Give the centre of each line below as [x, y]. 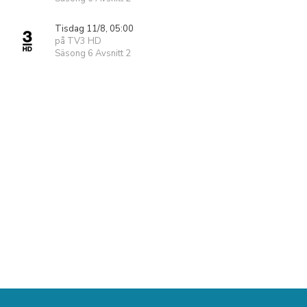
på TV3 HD [78, 41]
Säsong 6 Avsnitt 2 [93, 53]
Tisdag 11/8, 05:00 [94, 29]
